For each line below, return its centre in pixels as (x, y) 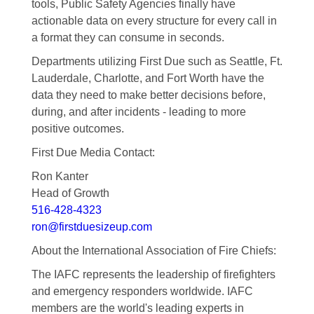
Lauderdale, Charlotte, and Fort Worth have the (148, 78)
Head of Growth (70, 193)
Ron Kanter (60, 176)
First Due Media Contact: (93, 152)
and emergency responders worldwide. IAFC (142, 291)
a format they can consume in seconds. (128, 37)
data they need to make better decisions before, (148, 95)
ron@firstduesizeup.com (91, 226)
